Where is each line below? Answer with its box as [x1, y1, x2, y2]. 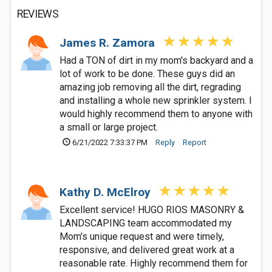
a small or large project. [59, 121, 158, 133]
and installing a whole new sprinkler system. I [59, 95, 252, 106]
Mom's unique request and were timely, [59, 231, 224, 242]
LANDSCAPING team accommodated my [59, 217, 232, 229]
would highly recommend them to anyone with [59, 108, 253, 120]
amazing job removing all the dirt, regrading [59, 81, 241, 93]
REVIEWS [17, 8, 59, 20]
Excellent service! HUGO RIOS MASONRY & [59, 204, 244, 216]
